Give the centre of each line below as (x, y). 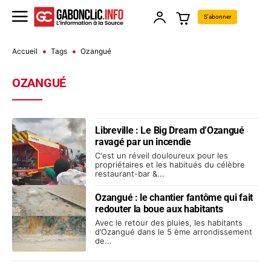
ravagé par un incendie (143, 142)
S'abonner (217, 17)
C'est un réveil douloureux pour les (162, 156)
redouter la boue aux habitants (159, 209)
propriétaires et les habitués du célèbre (170, 165)
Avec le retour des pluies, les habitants (169, 222)
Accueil (25, 51)
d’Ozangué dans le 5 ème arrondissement (174, 231)
